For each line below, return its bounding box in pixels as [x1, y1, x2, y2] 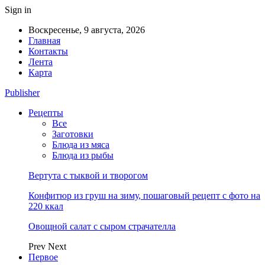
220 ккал [28, 201, 63, 211]
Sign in [5, 5, 31, 15]
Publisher [5, 88, 40, 98]
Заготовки [52, 129, 93, 139]
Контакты [28, 46, 68, 56]
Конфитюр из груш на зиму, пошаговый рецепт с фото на [28, 190, 260, 201]
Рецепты [28, 108, 63, 118]
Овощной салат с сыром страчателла [28, 221, 176, 231]
